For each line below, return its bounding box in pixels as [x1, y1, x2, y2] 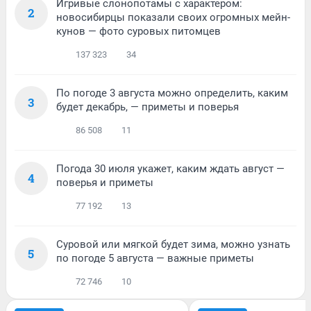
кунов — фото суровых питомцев [56, 24, 221, 37]
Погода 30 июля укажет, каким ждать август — [56, 162, 285, 175]
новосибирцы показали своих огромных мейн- [56, 10, 290, 24]
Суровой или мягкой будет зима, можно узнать [56, 237, 290, 251]
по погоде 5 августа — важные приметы [56, 251, 254, 264]
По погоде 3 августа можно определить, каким [56, 86, 288, 99]
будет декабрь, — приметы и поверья [56, 100, 239, 113]
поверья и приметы [56, 176, 153, 189]
